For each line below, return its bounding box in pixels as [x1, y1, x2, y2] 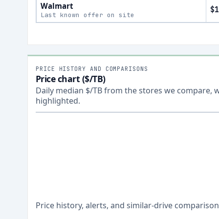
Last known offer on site [41, 11, 134, 19]
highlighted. [36, 95, 80, 106]
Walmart [41, 1, 73, 11]
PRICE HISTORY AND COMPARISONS [36, 65, 148, 72]
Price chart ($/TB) [36, 73, 106, 85]
